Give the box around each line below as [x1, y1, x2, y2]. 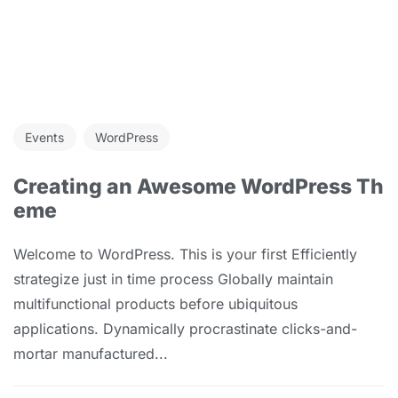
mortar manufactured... [13, 345, 168, 363]
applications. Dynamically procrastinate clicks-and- [13, 320, 357, 338]
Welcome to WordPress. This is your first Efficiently [13, 245, 357, 264]
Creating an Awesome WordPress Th [13, 173, 384, 199]
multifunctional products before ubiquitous [13, 295, 298, 314]
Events [25, 129, 65, 145]
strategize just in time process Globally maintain [13, 270, 333, 289]
